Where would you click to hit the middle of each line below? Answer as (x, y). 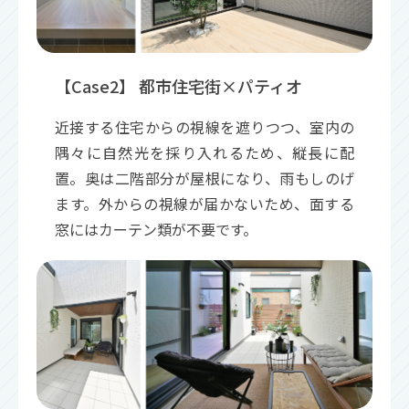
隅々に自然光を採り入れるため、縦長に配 (204, 153)
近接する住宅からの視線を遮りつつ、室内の (204, 127)
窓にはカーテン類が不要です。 (156, 230)
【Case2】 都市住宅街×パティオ (178, 86)
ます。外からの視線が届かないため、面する (204, 204)
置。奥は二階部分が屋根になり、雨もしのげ (204, 178)
